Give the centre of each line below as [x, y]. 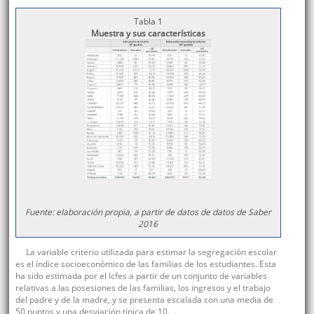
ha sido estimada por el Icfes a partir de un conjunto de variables [141, 276]
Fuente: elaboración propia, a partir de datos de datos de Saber [148, 212]
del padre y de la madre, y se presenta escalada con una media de [144, 300]
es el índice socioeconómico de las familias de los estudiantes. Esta [145, 264]
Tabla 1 [148, 22]
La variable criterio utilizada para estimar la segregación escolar [151, 252]
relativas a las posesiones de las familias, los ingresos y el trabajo [143, 288]
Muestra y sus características [148, 34]
